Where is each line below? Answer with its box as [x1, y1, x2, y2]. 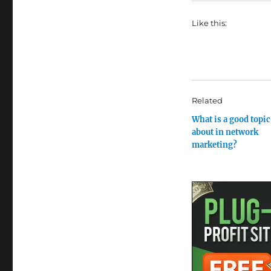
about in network [191, 127, 258, 137]
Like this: [191, 18, 227, 28]
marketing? [191, 140, 237, 150]
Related [191, 96, 223, 105]
